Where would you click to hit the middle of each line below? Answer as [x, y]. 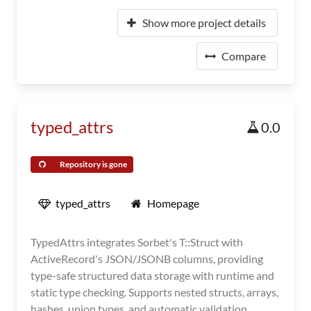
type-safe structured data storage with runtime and [152, 275]
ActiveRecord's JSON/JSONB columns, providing [147, 259]
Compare [244, 56]
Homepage [173, 203]
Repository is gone [93, 164]
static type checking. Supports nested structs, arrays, [154, 292]
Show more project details [204, 23]
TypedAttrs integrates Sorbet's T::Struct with [137, 242]
